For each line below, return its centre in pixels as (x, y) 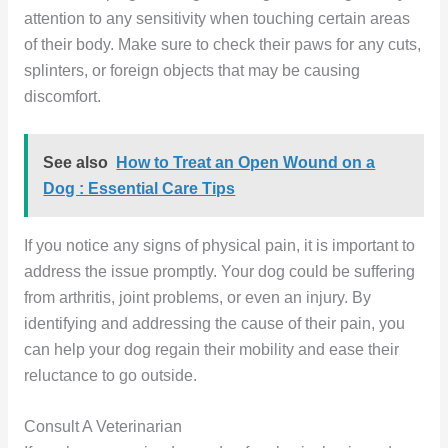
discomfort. (62, 96)
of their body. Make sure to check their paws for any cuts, (222, 44)
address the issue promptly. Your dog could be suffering (219, 271)
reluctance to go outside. (110, 375)
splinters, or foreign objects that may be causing (191, 70)
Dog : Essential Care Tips (139, 188)
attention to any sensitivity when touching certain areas (216, 18)
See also (76, 162)
